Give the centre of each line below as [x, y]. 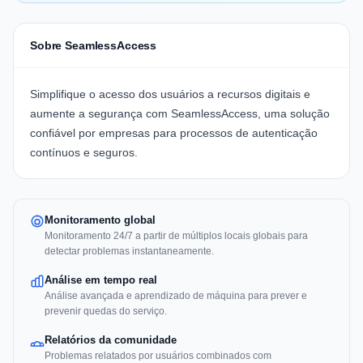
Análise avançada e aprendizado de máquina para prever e [176, 296]
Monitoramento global [100, 220]
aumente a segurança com [100, 114]
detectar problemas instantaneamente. [129, 252]
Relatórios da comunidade [111, 340]
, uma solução [294, 114]
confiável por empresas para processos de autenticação [174, 133]
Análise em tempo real [101, 280]
